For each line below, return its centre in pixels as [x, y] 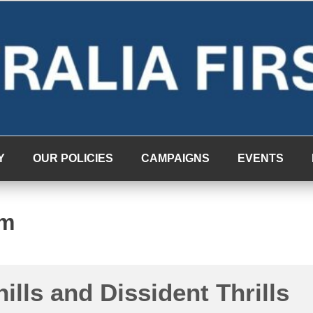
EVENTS [261, 158]
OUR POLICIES [73, 158]
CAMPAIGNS [175, 158]
